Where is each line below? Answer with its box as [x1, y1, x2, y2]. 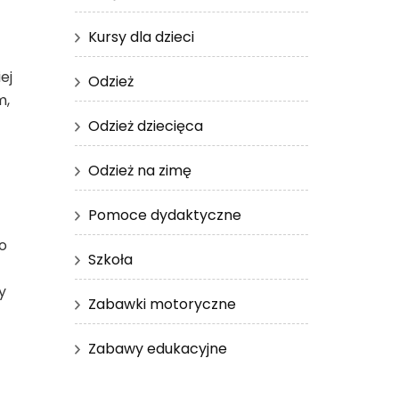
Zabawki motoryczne [87, 293, 236, 314]
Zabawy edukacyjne [87, 338, 227, 359]
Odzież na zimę [87, 159, 191, 181]
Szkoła [87, 248, 133, 270]
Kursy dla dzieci [87, 26, 194, 47]
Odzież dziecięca [87, 115, 203, 136]
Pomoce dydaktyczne [87, 204, 241, 225]
